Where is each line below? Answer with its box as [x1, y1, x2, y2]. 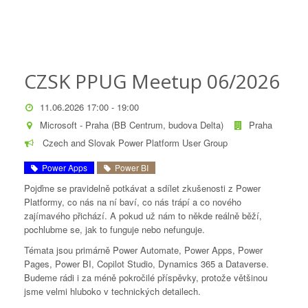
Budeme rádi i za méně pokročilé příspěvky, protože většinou [24, 271, 267, 284]
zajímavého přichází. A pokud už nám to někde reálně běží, [24, 209, 262, 222]
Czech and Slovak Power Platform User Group [40, 136, 228, 149]
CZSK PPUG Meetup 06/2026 [24, 68, 280, 94]
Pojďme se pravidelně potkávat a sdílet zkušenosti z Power [24, 181, 261, 195]
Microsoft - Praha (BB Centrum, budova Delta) [40, 118, 223, 131]
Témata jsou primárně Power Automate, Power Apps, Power [24, 243, 263, 256]
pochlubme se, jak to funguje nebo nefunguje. [24, 223, 205, 236]
